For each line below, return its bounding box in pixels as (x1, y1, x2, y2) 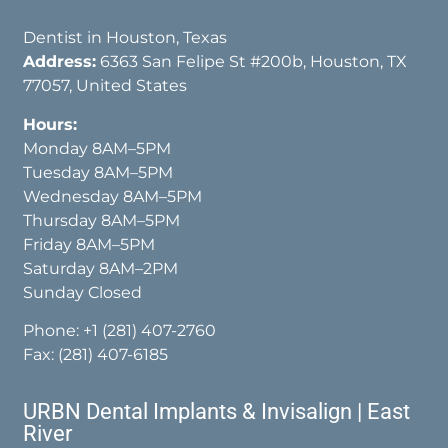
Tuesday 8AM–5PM (23, 162, 174, 182)
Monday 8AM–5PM (23, 138, 172, 158)
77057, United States (23, 76, 188, 96)
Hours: (23, 114, 88, 134)
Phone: (23, 321, 84, 341)
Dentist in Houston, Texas (23, 28, 228, 48)
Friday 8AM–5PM (23, 234, 156, 254)
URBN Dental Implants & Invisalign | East (23, 399, 411, 425)
